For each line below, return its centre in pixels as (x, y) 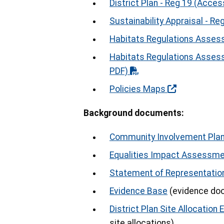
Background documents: (134, 113)
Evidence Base (138, 191)
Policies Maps (137, 89)
